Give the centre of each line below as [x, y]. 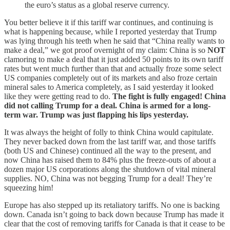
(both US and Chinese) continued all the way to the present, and [108, 150]
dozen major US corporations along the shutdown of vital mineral [110, 169]
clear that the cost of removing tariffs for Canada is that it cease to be [114, 223]
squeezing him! [29, 187]
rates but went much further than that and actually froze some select [113, 68]
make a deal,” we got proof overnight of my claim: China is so [106, 50]
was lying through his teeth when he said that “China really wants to [114, 41]
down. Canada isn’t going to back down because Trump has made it [114, 214]
